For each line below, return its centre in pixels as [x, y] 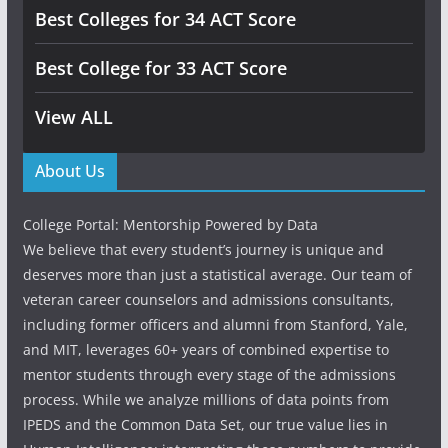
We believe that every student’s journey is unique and [203, 249]
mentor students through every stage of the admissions [209, 374]
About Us [69, 171]
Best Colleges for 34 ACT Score [165, 19]
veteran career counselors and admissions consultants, [208, 299]
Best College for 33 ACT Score [160, 68]
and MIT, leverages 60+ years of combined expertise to [205, 349]
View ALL [73, 117]
